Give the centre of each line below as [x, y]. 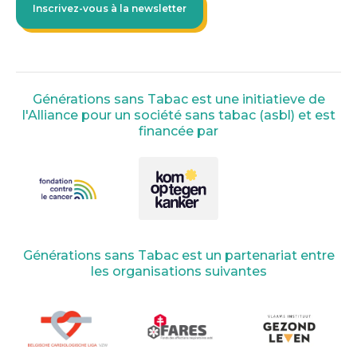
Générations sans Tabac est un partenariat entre [178, 255]
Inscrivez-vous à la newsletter [110, 8]
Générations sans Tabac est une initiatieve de [178, 99]
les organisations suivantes [178, 271]
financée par [178, 131]
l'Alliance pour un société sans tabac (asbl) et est [178, 115]
